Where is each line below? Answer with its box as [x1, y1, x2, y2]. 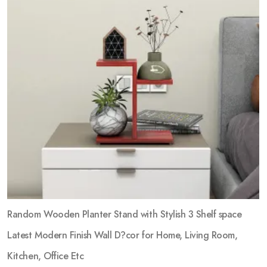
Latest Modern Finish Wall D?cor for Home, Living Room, [7, 228, 238, 243]
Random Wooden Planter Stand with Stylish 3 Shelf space [7, 207, 242, 222]
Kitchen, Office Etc [7, 249, 84, 263]
